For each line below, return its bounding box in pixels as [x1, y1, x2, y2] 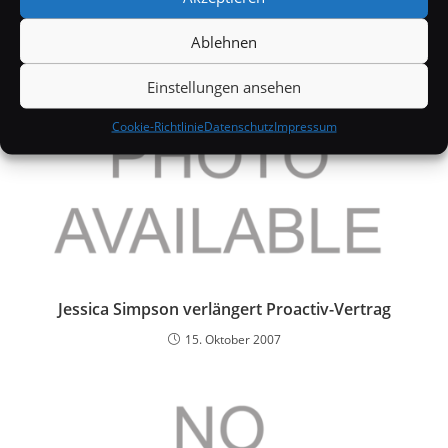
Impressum [273, 117, 337, 135]
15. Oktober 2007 [184, 331, 281, 349]
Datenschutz [203, 117, 274, 135]
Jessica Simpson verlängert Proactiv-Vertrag [57, 298, 391, 321]
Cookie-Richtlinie [111, 117, 204, 135]
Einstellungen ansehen [147, 76, 301, 96]
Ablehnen [191, 31, 257, 51]
